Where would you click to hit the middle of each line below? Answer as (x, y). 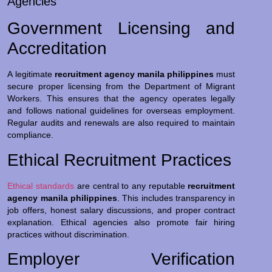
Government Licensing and (121, 29)
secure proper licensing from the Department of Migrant (121, 87)
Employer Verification (121, 259)
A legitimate (31, 74)
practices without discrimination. (69, 234)
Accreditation (57, 49)
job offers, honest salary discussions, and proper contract (121, 210)
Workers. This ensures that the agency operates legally (121, 99)
